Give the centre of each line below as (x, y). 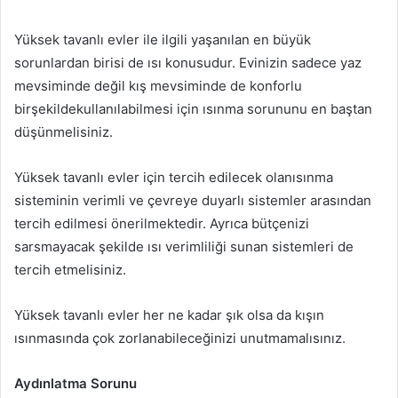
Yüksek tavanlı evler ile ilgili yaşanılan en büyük (163, 39)
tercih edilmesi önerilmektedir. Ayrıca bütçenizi (162, 223)
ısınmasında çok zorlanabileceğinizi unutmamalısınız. (180, 338)
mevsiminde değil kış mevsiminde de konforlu (158, 85)
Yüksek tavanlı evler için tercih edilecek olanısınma (174, 177)
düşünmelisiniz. (64, 131)
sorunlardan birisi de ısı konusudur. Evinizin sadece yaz (188, 62)
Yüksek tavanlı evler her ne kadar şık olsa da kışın (169, 314)
